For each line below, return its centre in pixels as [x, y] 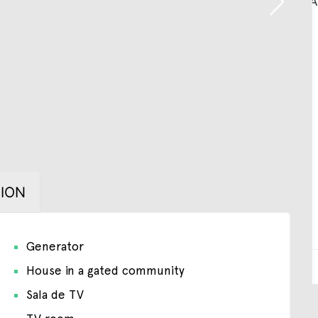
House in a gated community [105, 270]
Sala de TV [55, 294]
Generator [55, 246]
